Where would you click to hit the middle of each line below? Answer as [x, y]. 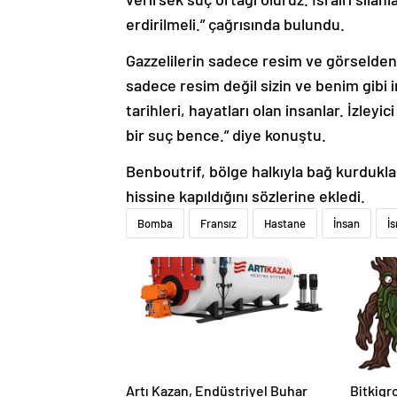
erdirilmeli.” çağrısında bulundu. [235, 24]
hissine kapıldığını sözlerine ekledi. [245, 196]
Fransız [218, 224]
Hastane [285, 224]
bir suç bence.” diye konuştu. [226, 135]
